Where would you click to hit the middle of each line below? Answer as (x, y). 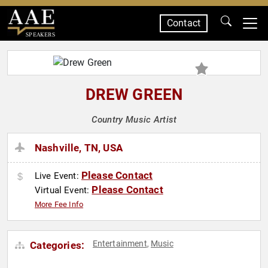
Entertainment (120, 244)
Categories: (56, 246)
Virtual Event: (63, 191)
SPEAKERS (40, 34)
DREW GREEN (134, 95)
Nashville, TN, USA (79, 148)
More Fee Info (59, 205)
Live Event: (58, 176)
